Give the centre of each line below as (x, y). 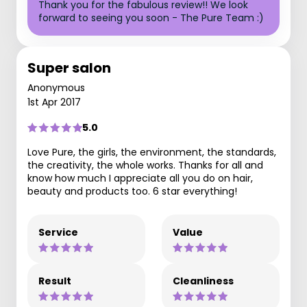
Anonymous (56, 88)
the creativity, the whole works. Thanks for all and (145, 165)
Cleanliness (203, 281)
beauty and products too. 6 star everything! (132, 191)
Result (55, 281)
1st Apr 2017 (54, 102)
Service (58, 232)
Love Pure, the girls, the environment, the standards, (152, 152)
